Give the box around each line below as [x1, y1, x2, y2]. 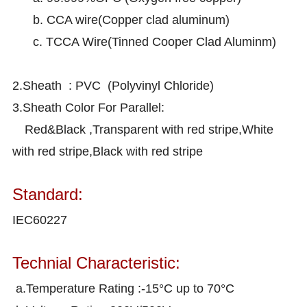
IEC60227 [12, 213, 68, 228]
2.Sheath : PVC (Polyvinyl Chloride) [12, 79, 214, 93]
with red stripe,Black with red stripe [12, 145, 204, 159]
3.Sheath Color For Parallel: [12, 101, 165, 115]
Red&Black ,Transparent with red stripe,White [18, 123, 274, 137]
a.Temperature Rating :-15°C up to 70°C [12, 282, 235, 296]
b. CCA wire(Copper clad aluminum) [12, 13, 230, 27]
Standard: [12, 185, 84, 204]
